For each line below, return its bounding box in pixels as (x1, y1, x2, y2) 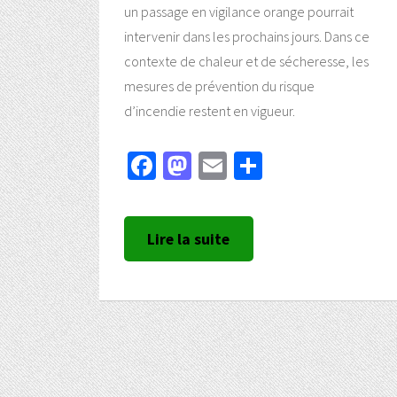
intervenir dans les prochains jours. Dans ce (124, 27, 370, 46)
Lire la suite (147, 229, 230, 249)
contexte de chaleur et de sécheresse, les (124, 52, 369, 71)
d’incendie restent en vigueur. (124, 102, 295, 121)
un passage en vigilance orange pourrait (124, 3, 354, 21)
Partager (262, 148, 357, 184)
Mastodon (191, 148, 305, 184)
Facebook (156, 148, 266, 184)
